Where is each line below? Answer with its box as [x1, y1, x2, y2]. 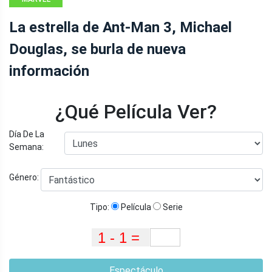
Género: [9, 172, 41, 182]
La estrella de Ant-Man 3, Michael [9, 19, 232, 36]
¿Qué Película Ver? [55, 100, 217, 124]
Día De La [9, 129, 44, 140]
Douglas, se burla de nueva [9, 41, 186, 58]
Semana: [9, 142, 44, 152]
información [9, 63, 89, 80]
